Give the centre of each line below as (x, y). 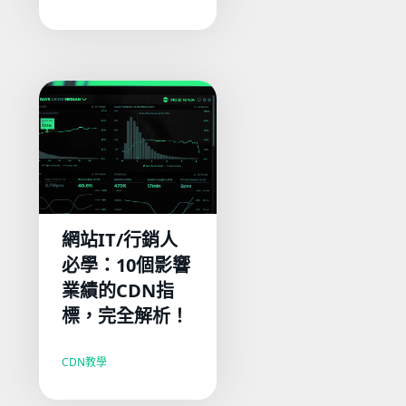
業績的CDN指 (118, 290)
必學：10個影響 (126, 265)
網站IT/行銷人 (120, 239)
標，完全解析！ (128, 315)
